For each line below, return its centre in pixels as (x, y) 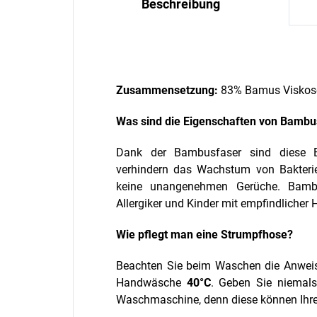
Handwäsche (151, 283)
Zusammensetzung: (168, 90)
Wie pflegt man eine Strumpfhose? (204, 235)
